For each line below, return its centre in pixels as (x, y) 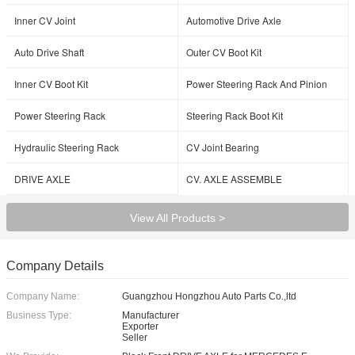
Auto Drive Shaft (49, 52)
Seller (135, 338)
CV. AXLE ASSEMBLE (234, 179)
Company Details (55, 266)
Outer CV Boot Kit (224, 52)
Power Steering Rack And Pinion (257, 84)
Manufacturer (151, 315)
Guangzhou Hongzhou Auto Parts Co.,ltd (209, 296)
